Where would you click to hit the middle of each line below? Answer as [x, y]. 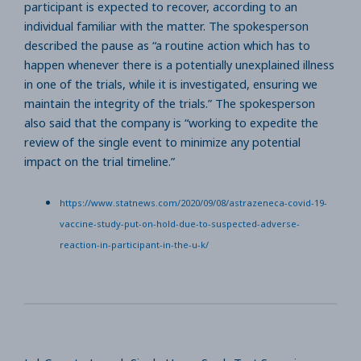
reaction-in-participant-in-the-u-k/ [134, 244]
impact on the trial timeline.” [100, 162]
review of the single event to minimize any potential [162, 142]
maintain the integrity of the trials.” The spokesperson [170, 104]
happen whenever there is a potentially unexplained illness [179, 65]
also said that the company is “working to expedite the [171, 123]
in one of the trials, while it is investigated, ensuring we [171, 84]
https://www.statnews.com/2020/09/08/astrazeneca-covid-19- [193, 202]
